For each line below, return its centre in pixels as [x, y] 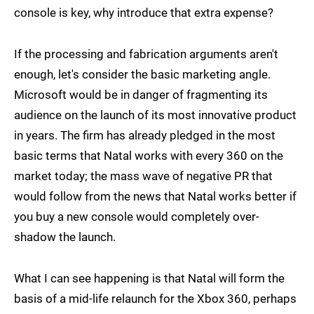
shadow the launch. [65, 237]
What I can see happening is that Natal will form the [149, 279]
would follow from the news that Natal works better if [155, 197]
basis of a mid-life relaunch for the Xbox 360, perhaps [155, 299]
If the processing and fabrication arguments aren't [146, 54]
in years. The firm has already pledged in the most [145, 136]
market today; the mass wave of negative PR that [143, 176]
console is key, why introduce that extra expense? [144, 13]
